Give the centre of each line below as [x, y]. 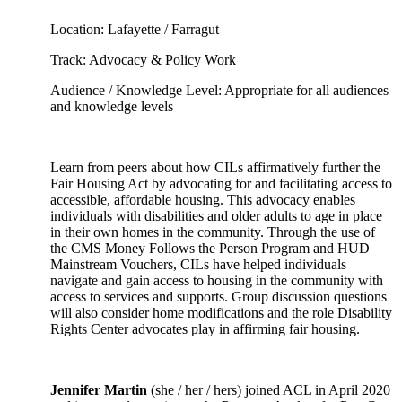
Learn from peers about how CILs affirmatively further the [215, 167]
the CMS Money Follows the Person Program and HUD [210, 248]
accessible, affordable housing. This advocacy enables [203, 200]
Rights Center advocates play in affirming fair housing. [205, 329]
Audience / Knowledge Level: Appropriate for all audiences [219, 90]
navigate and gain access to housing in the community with [217, 280]
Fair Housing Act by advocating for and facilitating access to [221, 184]
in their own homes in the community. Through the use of [213, 232]
